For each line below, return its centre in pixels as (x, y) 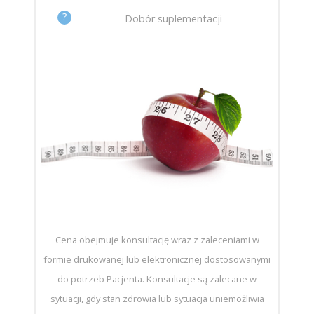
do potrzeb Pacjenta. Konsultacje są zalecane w (157, 279)
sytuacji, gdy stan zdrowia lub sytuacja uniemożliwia (157, 298)
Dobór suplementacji (174, 19)
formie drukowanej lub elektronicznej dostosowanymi (157, 259)
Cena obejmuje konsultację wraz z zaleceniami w (157, 239)
